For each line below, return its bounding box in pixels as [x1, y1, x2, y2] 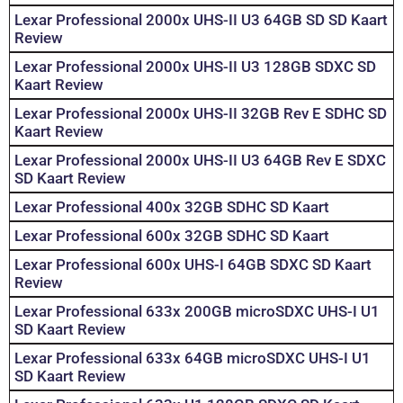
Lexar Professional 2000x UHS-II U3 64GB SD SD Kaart [14, 11, 388, 30]
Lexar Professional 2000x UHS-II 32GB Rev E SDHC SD [14, 104, 387, 123]
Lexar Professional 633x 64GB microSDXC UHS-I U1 [14, 349, 371, 368]
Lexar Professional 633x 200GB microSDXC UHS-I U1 [14, 302, 380, 321]
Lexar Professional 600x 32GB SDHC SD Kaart [14, 227, 329, 246]
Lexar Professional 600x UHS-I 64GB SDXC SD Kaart [14, 255, 372, 274]
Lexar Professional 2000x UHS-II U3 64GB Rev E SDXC [14, 151, 386, 170]
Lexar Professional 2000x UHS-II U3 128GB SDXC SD [14, 58, 376, 76]
